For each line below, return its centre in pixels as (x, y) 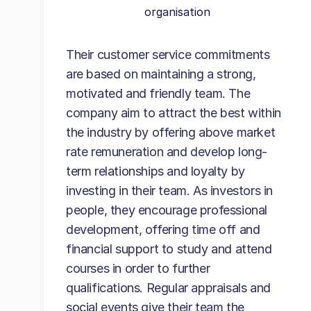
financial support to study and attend (169, 249)
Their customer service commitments (168, 54)
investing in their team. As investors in (170, 191)
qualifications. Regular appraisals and (168, 288)
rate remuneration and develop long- (167, 152)
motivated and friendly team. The (158, 93)
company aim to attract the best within (174, 113)
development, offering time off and (163, 229)
